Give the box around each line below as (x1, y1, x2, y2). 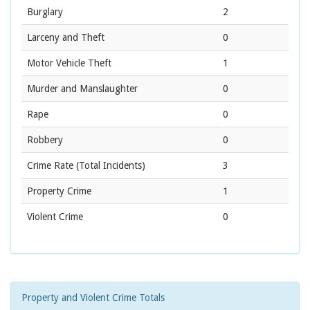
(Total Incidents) (73, 160, 145, 172)
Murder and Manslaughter (27, 83, 138, 95)
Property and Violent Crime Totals (21, 292, 165, 304)
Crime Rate (27, 160, 73, 172)
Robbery (27, 134, 63, 146)
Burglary (27, 6, 63, 18)
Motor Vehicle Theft (27, 57, 111, 69)
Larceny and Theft (27, 32, 104, 44)
